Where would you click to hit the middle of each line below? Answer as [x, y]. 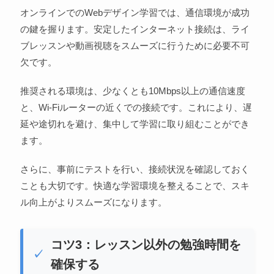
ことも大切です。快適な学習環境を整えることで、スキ [135, 185]
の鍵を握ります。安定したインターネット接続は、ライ [135, 29]
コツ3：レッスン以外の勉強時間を [146, 244]
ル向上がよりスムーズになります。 [93, 202]
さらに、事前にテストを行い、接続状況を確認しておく [135, 169]
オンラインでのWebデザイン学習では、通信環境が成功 [135, 12]
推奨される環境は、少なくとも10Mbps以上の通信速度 [132, 91]
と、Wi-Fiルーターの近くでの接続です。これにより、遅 [136, 107]
